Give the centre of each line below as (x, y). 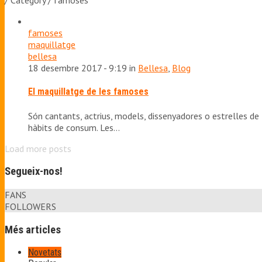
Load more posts (38, 148)
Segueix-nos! (34, 172)
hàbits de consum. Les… (74, 127)
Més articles (33, 230)
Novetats (45, 253)
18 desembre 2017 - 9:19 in (83, 68)
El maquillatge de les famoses (88, 92)
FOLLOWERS (30, 206)
